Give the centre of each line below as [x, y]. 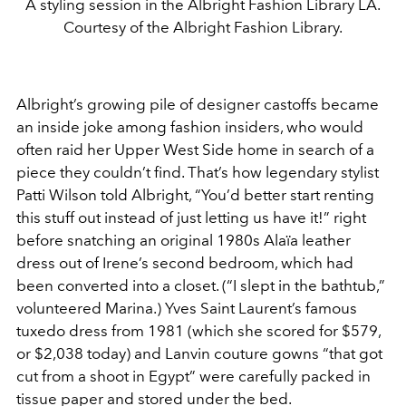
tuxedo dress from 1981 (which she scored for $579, [198, 330]
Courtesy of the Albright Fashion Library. [203, 27]
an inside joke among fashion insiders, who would [190, 126]
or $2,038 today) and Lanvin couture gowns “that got [199, 353]
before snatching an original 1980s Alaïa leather [184, 240]
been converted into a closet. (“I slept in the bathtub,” [201, 285]
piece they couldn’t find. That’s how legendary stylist [198, 172]
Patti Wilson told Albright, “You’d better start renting [195, 194]
